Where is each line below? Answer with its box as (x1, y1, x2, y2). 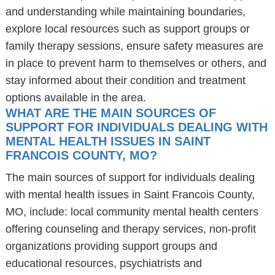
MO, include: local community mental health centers (5, 206, 258, 218)
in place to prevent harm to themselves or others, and (5, 57, 266, 69)
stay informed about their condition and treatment (5, 74, 246, 87)
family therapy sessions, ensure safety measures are (5, 40, 263, 52)
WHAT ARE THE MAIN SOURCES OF (5, 106, 216, 120)
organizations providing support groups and (5, 240, 217, 252)
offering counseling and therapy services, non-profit (5, 223, 256, 235)
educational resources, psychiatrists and (5, 257, 202, 269)
